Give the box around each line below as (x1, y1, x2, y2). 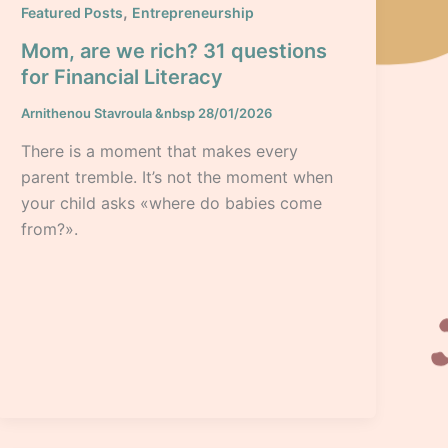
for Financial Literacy (21, 65, 224, 90)
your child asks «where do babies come (21, 192, 323, 213)
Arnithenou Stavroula (21, 105, 156, 122)
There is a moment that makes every (21, 140, 299, 161)
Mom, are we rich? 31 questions (21, 39, 328, 64)
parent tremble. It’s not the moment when (21, 166, 334, 187)
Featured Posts (21, 4, 124, 22)
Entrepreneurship (132, 4, 255, 22)
